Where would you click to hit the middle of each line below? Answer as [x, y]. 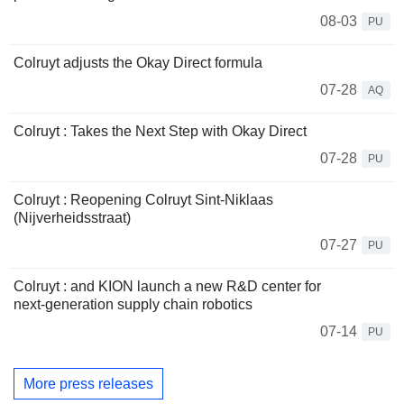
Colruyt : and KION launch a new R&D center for [167, 287]
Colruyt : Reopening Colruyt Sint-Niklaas [143, 200]
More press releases [88, 383]
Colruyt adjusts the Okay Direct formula [138, 63]
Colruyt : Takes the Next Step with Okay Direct [160, 132]
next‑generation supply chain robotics [133, 305]
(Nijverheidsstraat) [72, 218]
